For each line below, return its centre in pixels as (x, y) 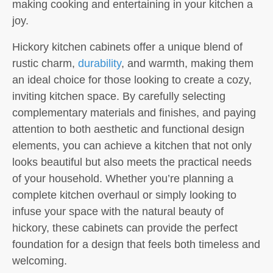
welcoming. (40, 261)
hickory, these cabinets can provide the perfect (125, 228)
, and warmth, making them (187, 63)
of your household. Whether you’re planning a (123, 178)
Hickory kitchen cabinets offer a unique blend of (127, 47)
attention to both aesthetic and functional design (128, 129)
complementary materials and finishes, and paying (134, 112)
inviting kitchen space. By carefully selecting (119, 96)
